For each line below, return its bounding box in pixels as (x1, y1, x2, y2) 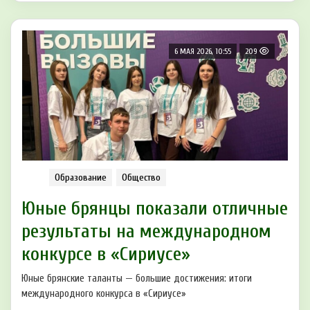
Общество (122, 172, 161, 184)
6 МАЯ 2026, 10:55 (174, 46, 231, 57)
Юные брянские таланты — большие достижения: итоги (21, 273, 252, 285)
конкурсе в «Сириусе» (21, 243, 190, 266)
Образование (55, 172, 107, 184)
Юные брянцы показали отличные (21, 197, 288, 220)
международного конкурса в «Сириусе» (21, 288, 186, 300)
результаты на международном (21, 220, 271, 243)
